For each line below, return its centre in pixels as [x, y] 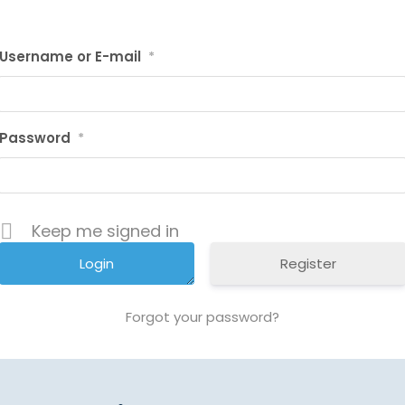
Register [308, 264]
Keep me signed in [105, 231]
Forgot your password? [202, 317]
